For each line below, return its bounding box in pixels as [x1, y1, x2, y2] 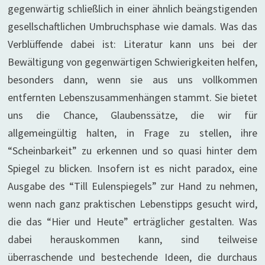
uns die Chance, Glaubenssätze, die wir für [7, 108, 258, 122]
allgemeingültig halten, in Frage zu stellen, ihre [7, 126, 258, 140]
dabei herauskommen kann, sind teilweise [7, 232, 258, 246]
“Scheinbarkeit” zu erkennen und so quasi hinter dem [7, 144, 258, 157]
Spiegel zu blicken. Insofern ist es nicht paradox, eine [7, 161, 258, 175]
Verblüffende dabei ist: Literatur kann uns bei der [7, 37, 258, 51]
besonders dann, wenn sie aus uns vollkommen [7, 73, 258, 86]
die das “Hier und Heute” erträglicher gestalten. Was [7, 215, 258, 228]
